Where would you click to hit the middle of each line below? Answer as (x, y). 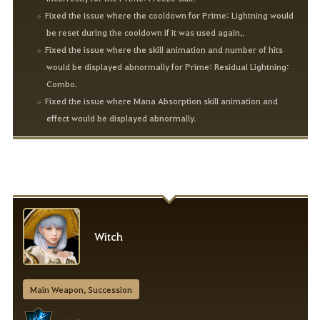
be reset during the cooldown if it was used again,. (146, 32)
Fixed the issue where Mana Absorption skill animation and (162, 101)
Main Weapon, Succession (81, 290)
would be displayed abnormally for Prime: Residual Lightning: (168, 67)
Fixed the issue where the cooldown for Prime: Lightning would (170, 15)
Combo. (62, 84)
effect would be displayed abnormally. (121, 118)
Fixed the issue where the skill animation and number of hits (164, 50)
